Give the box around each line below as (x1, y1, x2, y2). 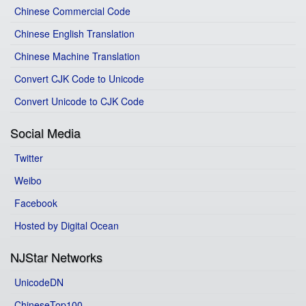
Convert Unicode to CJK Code (14, 94, 144, 109)
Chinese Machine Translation (14, 49, 140, 64)
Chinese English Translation (14, 27, 135, 41)
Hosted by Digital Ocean (14, 219, 119, 233)
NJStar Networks (10, 248, 102, 266)
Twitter (14, 151, 43, 165)
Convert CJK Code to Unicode (14, 72, 144, 86)
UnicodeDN (14, 275, 64, 290)
